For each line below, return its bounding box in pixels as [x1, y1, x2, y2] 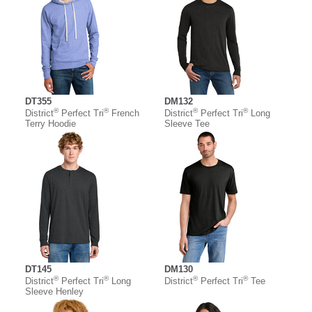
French [109, 108, 139, 119]
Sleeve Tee [164, 118, 210, 130]
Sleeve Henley [25, 286, 84, 297]
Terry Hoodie [25, 118, 76, 130]
